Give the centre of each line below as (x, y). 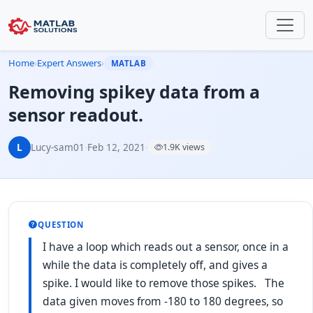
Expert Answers (69, 63)
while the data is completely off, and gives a (155, 265)
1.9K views (184, 147)
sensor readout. (76, 115)
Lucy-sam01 (58, 147)
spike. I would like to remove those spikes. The (163, 283)
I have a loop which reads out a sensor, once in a (166, 247)
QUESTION (61, 225)
